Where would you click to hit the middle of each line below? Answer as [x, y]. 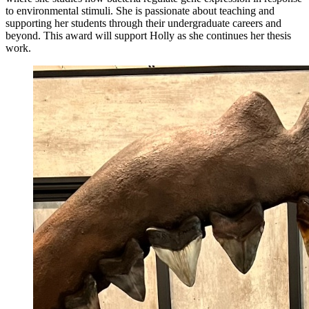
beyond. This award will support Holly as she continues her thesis [148, 35]
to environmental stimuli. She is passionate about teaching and [140, 10]
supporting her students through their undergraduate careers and [143, 23]
